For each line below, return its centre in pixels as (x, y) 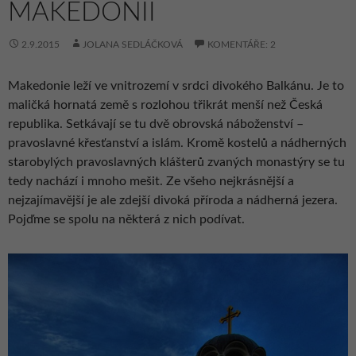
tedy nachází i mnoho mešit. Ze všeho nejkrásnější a (151, 181)
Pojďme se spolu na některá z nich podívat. (126, 219)
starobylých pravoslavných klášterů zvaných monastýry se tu (176, 162)
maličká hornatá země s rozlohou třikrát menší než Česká (165, 104)
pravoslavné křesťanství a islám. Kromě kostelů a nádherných (177, 143)
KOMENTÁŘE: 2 (242, 44)
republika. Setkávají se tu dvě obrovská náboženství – (156, 124)
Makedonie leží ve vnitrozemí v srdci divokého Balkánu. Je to (176, 85)
